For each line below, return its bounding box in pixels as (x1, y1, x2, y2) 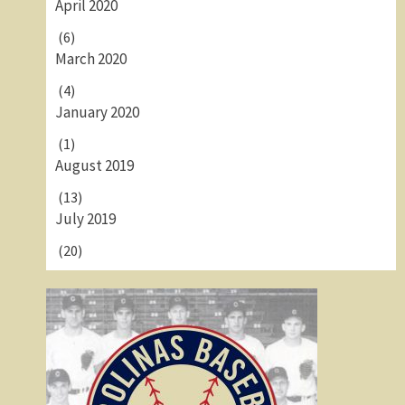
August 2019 (54, 155, 134, 175)
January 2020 (54, 102, 139, 122)
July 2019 (54, 209, 116, 229)
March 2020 (54, 49, 127, 69)
